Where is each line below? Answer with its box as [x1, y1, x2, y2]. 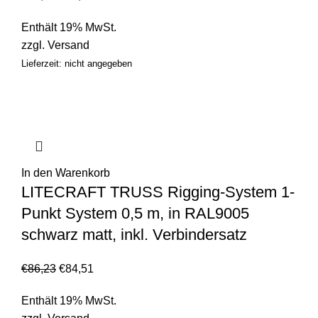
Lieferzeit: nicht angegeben [21, 58, 132, 70]
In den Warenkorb [21, 167, 110, 180]
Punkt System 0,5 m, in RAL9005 [21, 204, 249, 223]
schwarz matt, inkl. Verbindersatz [21, 226, 247, 244]
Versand [48, 39, 89, 52]
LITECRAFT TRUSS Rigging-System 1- [21, 183, 295, 202]
